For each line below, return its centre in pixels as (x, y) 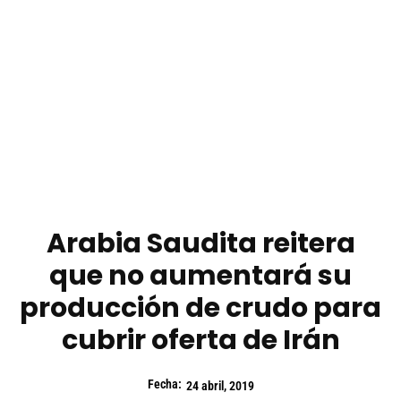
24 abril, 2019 (220, 386)
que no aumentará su (200, 276)
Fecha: (164, 384)
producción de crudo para (200, 308)
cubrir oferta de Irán (200, 341)
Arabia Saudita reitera (200, 244)
